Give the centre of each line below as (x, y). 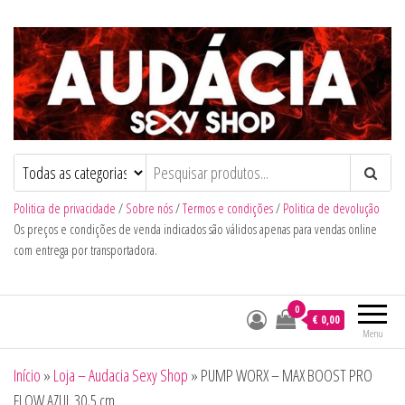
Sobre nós (149, 209)
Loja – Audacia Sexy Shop (121, 376)
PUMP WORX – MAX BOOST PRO (287, 376)
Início (27, 376)
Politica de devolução (331, 209)
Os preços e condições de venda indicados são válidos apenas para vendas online (195, 230)
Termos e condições (228, 209)
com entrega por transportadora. (85, 250)
